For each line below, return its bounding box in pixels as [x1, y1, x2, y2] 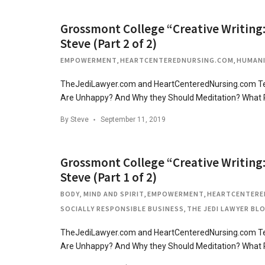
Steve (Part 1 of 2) [60, 169, 157, 185]
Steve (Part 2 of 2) [60, 35, 157, 51]
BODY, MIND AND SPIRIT [60, 189, 144, 198]
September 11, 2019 [101, 115, 166, 124]
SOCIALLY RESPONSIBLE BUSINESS [60, 204, 184, 213]
